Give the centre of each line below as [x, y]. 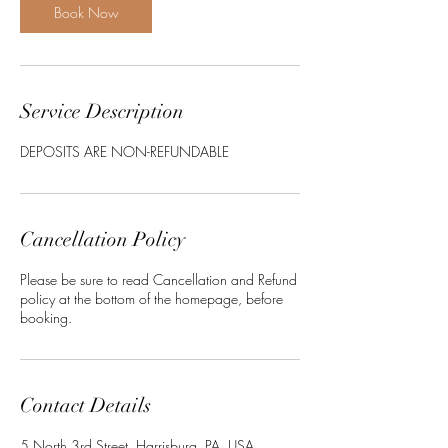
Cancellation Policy [102, 239]
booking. [46, 317]
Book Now [86, 12]
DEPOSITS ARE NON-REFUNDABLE [124, 151]
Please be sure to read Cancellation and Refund [158, 279]
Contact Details [85, 405]
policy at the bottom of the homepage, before [151, 298]
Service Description [102, 111]
